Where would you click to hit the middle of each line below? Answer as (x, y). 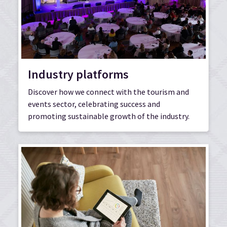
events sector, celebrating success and (94, 104)
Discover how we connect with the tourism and (108, 91)
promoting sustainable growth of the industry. (109, 116)
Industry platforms (78, 74)
